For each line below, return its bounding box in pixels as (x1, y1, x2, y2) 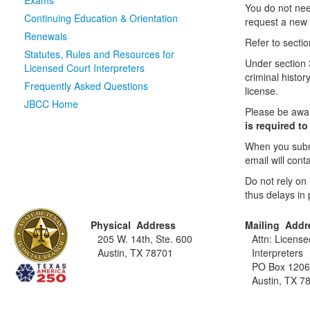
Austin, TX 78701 (98, 246, 174, 259)
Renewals (24, 29, 67, 43)
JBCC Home (24, 97, 78, 111)
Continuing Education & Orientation (24, 11, 178, 25)
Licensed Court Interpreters (24, 61, 145, 75)
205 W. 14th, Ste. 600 (98, 232, 193, 246)
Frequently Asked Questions (24, 79, 148, 93)
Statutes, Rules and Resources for (24, 47, 174, 61)
